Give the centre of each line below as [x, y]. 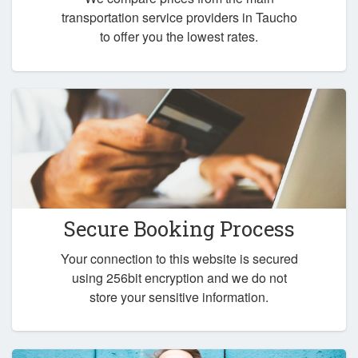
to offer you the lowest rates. [179, 36]
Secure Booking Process [179, 229]
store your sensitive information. [179, 296]
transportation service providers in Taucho [179, 17]
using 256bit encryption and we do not [179, 277]
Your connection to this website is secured [179, 258]
